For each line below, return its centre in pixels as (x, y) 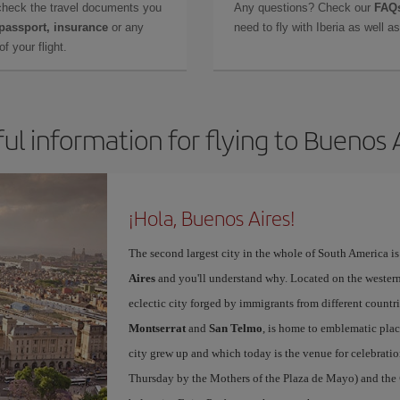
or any (126, 27)
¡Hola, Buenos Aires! (212, 218)
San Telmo (235, 328)
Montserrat (157, 328)
